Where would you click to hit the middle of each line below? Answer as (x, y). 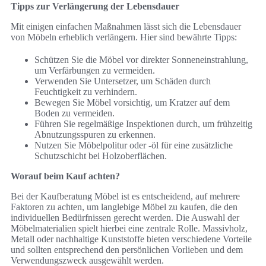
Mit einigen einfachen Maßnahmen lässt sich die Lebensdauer (126, 27)
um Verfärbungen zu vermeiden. (95, 71)
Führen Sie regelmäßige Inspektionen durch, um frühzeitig (143, 124)
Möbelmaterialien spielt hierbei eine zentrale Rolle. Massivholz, (129, 229)
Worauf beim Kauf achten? (65, 176)
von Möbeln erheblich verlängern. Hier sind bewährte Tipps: (124, 37)
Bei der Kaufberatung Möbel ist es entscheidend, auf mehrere (125, 197)
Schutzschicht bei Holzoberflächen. (101, 156)
